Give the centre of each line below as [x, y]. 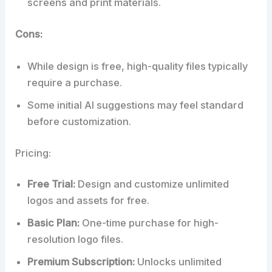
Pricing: [33, 153]
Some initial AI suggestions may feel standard [136, 105]
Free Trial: [52, 184]
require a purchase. [75, 82]
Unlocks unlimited [178, 262]
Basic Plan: [54, 223]
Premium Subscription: [81, 262]
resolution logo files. [76, 240]
